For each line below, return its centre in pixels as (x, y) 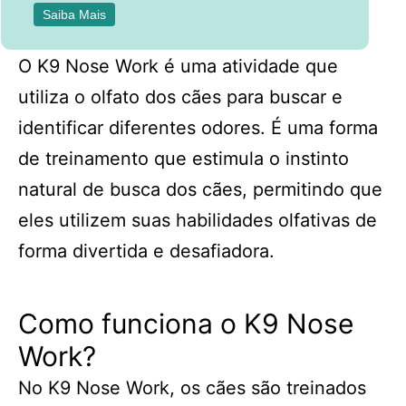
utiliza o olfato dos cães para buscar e (180, 97)
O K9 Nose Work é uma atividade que (178, 66)
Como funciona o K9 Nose (186, 324)
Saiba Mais (74, 15)
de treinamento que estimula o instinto (184, 159)
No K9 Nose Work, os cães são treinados (192, 388)
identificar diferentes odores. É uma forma (198, 128)
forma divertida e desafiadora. (146, 251)
